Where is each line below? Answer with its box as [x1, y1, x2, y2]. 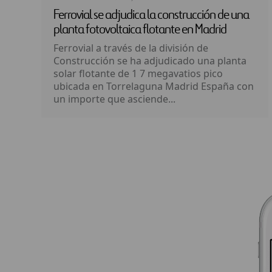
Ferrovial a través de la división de [53, 41, 208, 55]
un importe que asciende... [53, 92, 175, 106]
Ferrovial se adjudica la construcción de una [53, 8, 249, 22]
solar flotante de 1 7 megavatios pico [53, 67, 223, 80]
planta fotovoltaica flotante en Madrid [53, 22, 226, 37]
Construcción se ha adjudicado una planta [53, 54, 246, 67]
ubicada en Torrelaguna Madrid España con [53, 80, 254, 93]
